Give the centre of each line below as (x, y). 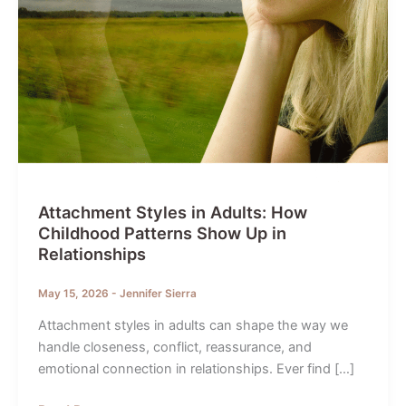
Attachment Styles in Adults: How (172, 213)
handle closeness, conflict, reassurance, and (174, 347)
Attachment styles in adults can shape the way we (193, 325)
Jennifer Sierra (158, 293)
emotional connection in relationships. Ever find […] (196, 368)
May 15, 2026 (74, 293)
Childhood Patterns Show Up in (162, 233)
